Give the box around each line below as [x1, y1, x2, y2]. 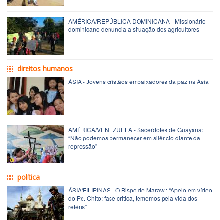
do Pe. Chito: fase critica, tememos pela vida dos [68, 193, 197, 202]
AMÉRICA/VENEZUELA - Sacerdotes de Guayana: [68, 125, 203, 134]
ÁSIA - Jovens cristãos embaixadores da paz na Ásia [68, 77, 209, 85]
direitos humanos [17, 63, 73, 73]
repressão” [68, 141, 97, 150]
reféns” [68, 202, 87, 211]
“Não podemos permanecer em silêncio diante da [68, 133, 200, 142]
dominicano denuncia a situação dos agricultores [68, 25, 199, 33]
